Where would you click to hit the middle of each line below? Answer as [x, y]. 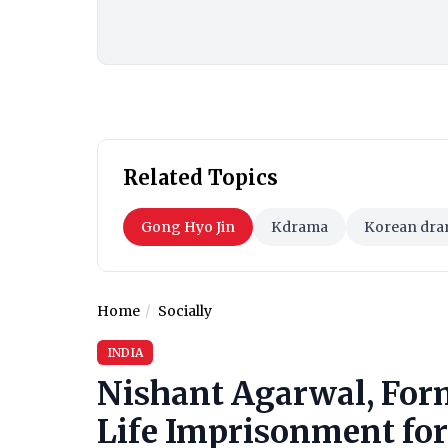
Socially [185, 311]
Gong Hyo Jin [188, 227]
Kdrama [299, 227]
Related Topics [200, 178]
